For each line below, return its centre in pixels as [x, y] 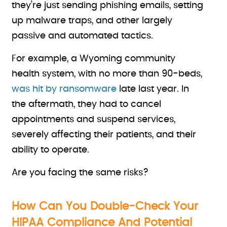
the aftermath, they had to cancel [87, 104]
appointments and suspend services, [94, 120]
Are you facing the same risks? [80, 173]
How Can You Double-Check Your [105, 206]
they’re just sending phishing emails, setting [108, 6]
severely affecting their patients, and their [104, 135]
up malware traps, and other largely [92, 21]
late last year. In [153, 89]
